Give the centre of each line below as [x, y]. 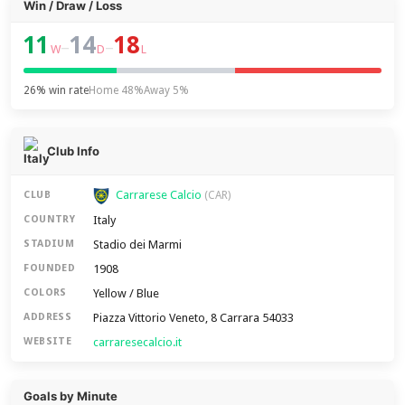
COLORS [45, 293]
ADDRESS [48, 317]
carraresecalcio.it [138, 342]
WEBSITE [48, 342]
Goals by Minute [71, 396]
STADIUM [49, 244]
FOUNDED [50, 268]
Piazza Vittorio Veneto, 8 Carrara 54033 [194, 317]
